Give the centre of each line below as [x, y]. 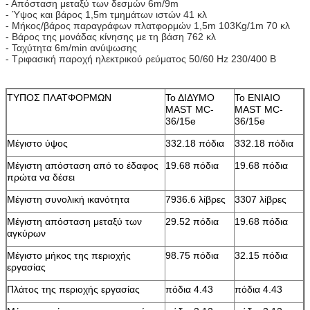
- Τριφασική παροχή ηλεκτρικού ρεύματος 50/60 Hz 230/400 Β [141, 59]
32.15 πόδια [261, 255]
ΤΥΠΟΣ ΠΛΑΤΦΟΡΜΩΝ [59, 98]
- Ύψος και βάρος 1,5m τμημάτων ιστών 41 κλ [106, 15]
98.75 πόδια [192, 255]
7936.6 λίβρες [195, 199]
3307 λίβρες [261, 199]
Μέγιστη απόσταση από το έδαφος [83, 165]
